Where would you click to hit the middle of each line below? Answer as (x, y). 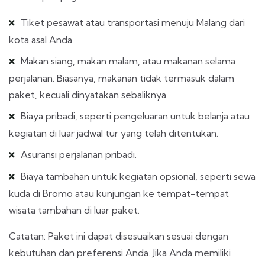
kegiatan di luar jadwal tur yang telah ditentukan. (114, 133)
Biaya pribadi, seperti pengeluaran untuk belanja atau (135, 116)
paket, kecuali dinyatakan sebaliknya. (88, 94)
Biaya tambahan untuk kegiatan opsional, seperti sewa (138, 176)
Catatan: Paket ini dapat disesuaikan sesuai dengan (119, 236)
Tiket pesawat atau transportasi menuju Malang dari (133, 22)
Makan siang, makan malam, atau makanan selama (128, 61)
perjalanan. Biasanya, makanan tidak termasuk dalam (122, 78)
